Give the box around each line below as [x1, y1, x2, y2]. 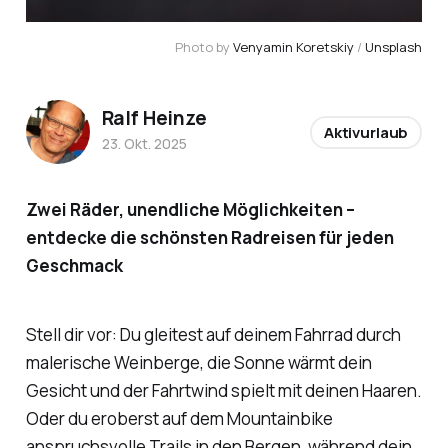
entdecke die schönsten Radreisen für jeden [25, 226, 394, 250]
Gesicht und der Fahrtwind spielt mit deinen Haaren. [25, 378, 422, 402]
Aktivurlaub [323, 121, 409, 143]
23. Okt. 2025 [101, 133, 187, 153]
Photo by [175, 38, 234, 57]
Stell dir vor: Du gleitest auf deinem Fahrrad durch [25, 322, 401, 346]
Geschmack [25, 254, 123, 278]
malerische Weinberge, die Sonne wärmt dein [25, 350, 372, 374]
